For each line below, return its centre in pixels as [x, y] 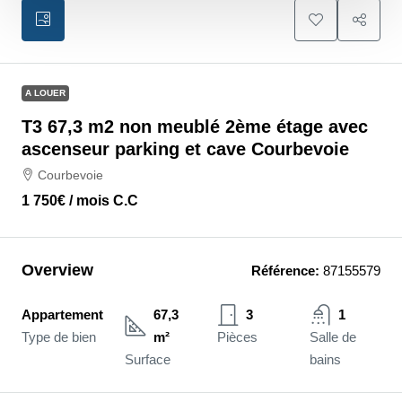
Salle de [333, 337]
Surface [148, 359]
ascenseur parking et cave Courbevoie [185, 149]
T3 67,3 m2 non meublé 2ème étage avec [195, 127]
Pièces [237, 337]
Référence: [285, 271]
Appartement [62, 315]
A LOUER [45, 93]
